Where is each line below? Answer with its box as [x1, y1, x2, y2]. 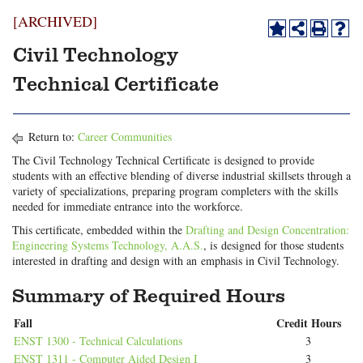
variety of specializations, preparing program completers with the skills [12, 183, 338, 199]
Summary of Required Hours [12, 281, 285, 308]
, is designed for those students [203, 237, 344, 253]
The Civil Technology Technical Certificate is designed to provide [12, 152, 314, 168]
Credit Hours [275, 314, 341, 331]
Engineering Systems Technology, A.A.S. [12, 237, 203, 253]
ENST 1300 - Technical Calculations [14, 333, 182, 348]
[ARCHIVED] [13, 11, 97, 31]
